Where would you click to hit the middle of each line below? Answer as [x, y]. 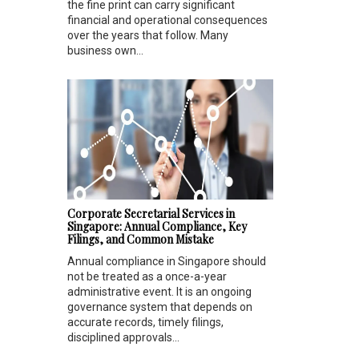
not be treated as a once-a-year [147, 276]
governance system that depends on [160, 307]
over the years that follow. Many [148, 36]
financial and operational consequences [167, 20]
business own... [105, 51]
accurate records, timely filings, [145, 322]
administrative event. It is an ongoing [159, 291]
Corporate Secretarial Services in [151, 213]
